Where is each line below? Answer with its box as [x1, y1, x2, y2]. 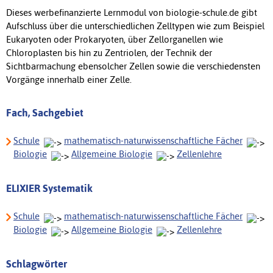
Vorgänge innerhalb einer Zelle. [6, 74, 132, 85]
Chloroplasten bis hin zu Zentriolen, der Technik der [6, 47, 212, 58]
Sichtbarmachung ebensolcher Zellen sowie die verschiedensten [6, 60, 260, 71]
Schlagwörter [6, 257, 67, 270]
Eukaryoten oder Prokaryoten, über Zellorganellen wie [6, 34, 223, 44]
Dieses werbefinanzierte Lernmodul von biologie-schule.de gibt [6, 7, 257, 18]
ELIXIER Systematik [6, 182, 93, 194]
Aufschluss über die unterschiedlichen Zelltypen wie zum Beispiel [6, 20, 264, 31]
